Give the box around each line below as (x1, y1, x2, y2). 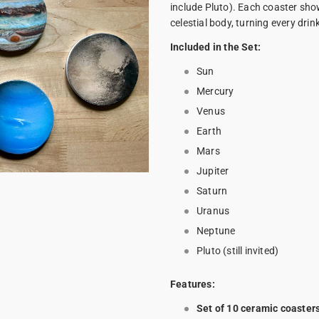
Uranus (197, 205, 230, 217)
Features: (170, 278, 215, 291)
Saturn (197, 185, 228, 197)
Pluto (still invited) (197, 245, 279, 257)
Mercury (197, 85, 234, 98)
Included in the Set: (170, 41, 261, 53)
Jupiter (197, 165, 229, 177)
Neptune (197, 225, 236, 237)
